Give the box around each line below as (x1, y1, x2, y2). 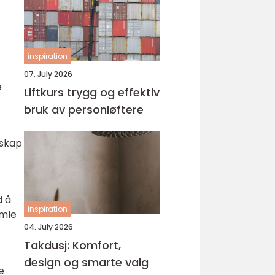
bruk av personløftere (24, 102, 144, 117)
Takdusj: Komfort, (24, 238, 121, 253)
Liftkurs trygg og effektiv (24, 85, 67, 100)
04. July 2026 (24, 222, 73, 232)
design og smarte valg (24, 255, 149, 270)
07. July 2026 (24, 69, 72, 79)
